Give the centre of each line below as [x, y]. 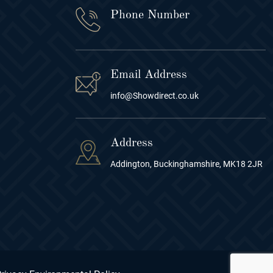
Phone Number [150, 15]
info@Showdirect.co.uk [154, 95]
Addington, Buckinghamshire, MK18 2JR [186, 164]
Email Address [149, 75]
